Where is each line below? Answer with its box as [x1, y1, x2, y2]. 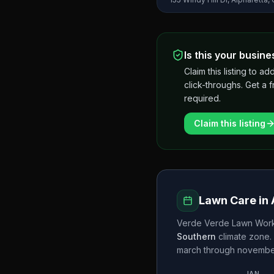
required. [184, 93, 221, 103]
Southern [177, 231, 216, 242]
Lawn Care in [199, 194, 271, 207]
